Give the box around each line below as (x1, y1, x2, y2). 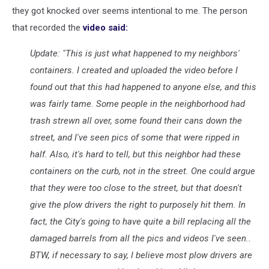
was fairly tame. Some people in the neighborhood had (30, 98, 245, 109)
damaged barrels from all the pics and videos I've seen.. (30, 233, 251, 244)
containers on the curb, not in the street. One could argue (30, 166, 255, 177)
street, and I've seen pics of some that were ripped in (30, 132, 240, 143)
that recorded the (12, 22, 83, 33)
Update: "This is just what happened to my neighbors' (30, 48, 240, 59)
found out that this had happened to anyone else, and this (30, 82, 256, 92)
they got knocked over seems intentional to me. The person (12, 5, 247, 16)
